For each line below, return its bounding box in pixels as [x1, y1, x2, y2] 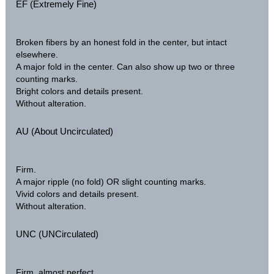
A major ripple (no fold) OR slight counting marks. [16, 177, 207, 187]
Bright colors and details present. [16, 86, 144, 97]
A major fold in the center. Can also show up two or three [16, 62, 235, 72]
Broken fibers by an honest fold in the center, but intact [16, 37, 228, 48]
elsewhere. [16, 50, 59, 60]
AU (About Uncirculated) [16, 126, 114, 137]
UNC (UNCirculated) [16, 229, 99, 240]
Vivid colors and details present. [16, 189, 139, 199]
